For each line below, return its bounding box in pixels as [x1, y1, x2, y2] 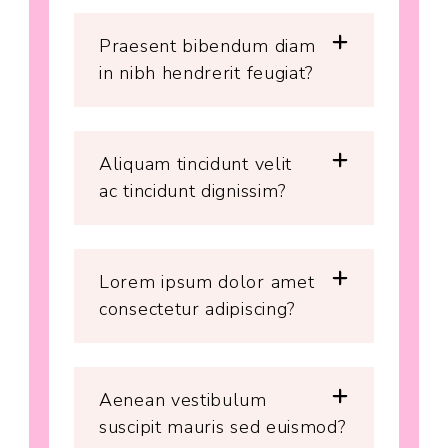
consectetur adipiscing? [99, 297, 296, 322]
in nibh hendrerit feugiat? [99, 61, 314, 86]
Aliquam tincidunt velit [99, 152, 293, 177]
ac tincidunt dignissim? [99, 179, 287, 204]
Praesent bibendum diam [99, 34, 316, 59]
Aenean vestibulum [99, 388, 267, 413]
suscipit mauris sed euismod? [99, 415, 346, 440]
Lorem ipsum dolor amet [99, 270, 315, 295]
